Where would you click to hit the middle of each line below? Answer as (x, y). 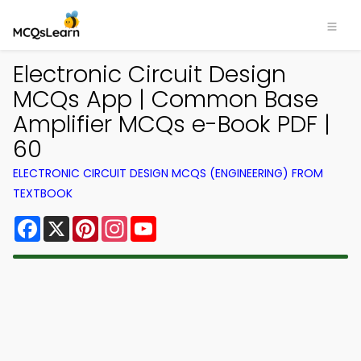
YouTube (184, 222)
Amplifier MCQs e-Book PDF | (172, 124)
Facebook (72, 222)
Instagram (160, 222)
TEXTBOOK (43, 193)
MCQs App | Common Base (166, 99)
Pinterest (127, 222)
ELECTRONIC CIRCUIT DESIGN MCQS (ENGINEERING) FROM (168, 173)
